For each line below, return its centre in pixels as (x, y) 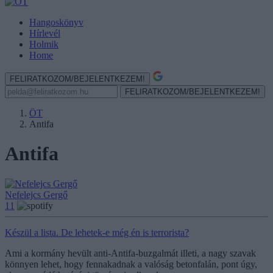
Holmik (44, 44)
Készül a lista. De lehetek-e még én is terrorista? (97, 232)
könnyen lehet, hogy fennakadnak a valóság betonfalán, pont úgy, (131, 264)
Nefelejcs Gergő (36, 194)
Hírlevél (45, 33)
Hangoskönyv (56, 22)
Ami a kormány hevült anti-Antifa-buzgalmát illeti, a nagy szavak (130, 253)
